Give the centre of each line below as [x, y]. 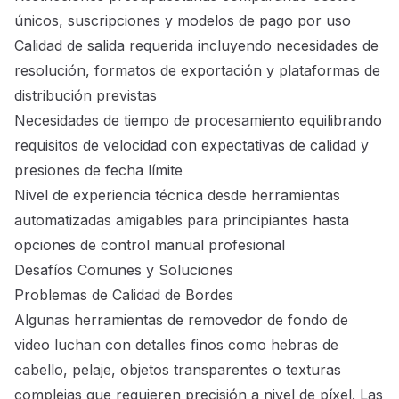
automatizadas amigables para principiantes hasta [182, 220]
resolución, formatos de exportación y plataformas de [197, 71]
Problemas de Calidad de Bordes [124, 295]
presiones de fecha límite [98, 171]
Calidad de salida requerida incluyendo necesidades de [196, 46]
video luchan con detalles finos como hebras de [176, 345]
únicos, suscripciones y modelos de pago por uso [183, 21]
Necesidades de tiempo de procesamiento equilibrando [198, 121]
